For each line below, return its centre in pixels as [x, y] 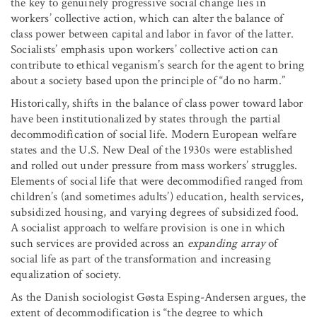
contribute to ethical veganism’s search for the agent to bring [158, 65]
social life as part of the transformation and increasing [141, 259]
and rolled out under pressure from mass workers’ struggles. [154, 165]
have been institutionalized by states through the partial [146, 119]
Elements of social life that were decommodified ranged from [157, 181]
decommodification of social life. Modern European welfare [154, 134]
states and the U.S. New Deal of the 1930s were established [152, 150]
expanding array [226, 243]
